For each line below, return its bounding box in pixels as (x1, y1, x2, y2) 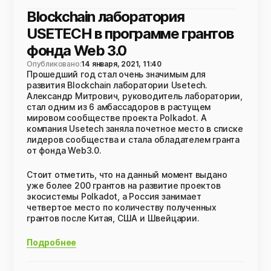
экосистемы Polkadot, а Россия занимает (27, 191, 201, 201)
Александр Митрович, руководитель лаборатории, (27, 91, 243, 101)
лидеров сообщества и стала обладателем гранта (27, 134, 240, 145)
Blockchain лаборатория (27, 8, 184, 25)
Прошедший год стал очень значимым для (27, 69, 206, 79)
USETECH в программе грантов (27, 25, 234, 42)
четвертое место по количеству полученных (27, 202, 217, 212)
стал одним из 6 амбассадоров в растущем (27, 102, 211, 112)
